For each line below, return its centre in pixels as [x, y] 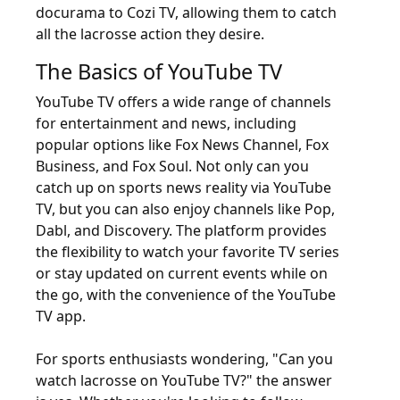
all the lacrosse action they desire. [150, 34]
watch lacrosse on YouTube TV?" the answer [184, 380]
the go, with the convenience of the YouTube [186, 295]
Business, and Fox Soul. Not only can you [172, 166]
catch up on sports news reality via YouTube [183, 187]
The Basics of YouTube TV [159, 71]
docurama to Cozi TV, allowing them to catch [186, 12]
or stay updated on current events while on [182, 273]
